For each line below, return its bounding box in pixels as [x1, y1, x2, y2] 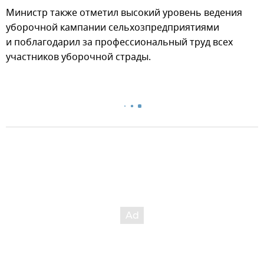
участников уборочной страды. [6, 50, 151, 65]
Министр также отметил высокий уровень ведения [6, 6, 242, 21]
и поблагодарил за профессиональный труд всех [6, 35, 233, 50]
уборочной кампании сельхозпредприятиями [6, 21, 219, 35]
